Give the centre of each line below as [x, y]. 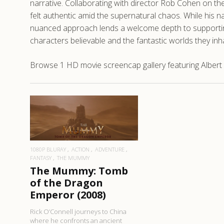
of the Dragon [66, 182]
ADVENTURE [110, 149]
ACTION [80, 149]
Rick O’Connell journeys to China [78, 211]
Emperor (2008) [68, 194]
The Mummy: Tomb [79, 170]
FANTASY [41, 157]
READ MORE [84, 119]
